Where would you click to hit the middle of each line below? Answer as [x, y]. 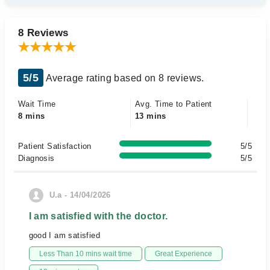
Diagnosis [36, 158]
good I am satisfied [64, 235]
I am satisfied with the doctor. [98, 216]
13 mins [151, 116]
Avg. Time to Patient [174, 104]
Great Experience [183, 254]
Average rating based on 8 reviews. [124, 78]
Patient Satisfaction [55, 146]
